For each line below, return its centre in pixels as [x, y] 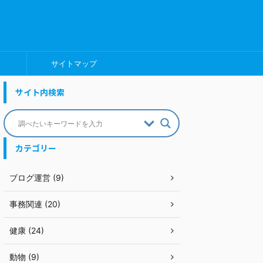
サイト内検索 [40, 92]
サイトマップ [74, 63]
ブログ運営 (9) [37, 178]
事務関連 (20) [35, 204]
